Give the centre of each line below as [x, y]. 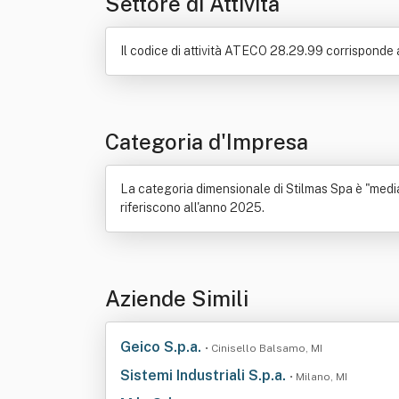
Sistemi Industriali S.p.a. [205, 375]
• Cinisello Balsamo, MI [264, 348]
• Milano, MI [318, 377]
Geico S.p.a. [163, 347]
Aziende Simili [177, 298]
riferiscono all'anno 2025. [192, 208]
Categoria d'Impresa [207, 142]
